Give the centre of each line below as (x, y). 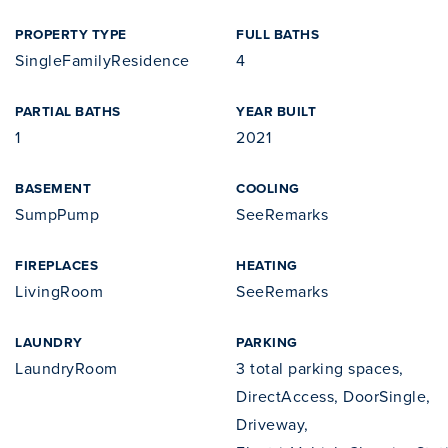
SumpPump (57, 214)
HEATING (267, 265)
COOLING (268, 188)
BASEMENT (53, 188)
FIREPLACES (56, 265)
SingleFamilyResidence (102, 60)
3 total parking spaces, (320, 368)
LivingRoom (59, 291)
